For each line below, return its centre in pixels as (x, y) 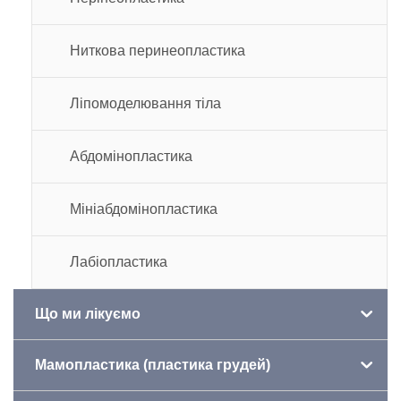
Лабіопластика (119, 261)
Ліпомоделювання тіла (145, 103)
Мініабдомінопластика (144, 209)
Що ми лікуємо (88, 313)
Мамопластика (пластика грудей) (153, 364)
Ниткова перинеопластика (158, 50)
